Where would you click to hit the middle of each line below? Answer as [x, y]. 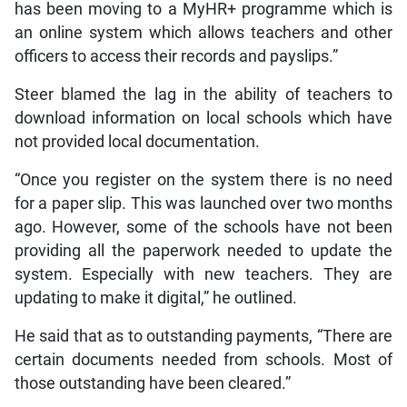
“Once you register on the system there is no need [203, 179]
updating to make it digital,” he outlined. [155, 298]
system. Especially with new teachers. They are [203, 274]
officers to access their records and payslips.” [176, 56]
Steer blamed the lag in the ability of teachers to [203, 94]
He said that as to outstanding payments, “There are [203, 336]
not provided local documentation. [137, 141]
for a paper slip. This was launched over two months [203, 203]
